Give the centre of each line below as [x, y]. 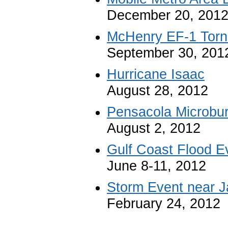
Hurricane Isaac [156, 74]
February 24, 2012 [164, 203]
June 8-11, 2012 [156, 166]
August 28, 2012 [158, 90]
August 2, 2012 [154, 128]
